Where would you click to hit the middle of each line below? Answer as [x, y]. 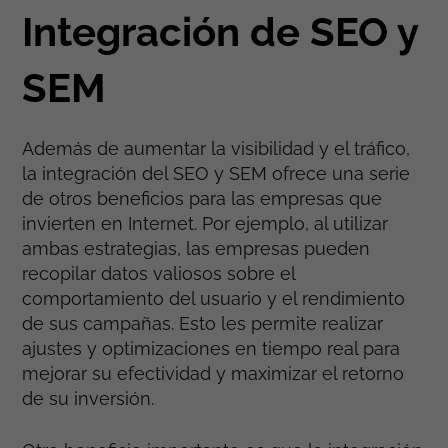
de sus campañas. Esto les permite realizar [203, 324]
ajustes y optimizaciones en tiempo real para [211, 349]
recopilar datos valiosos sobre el [159, 274]
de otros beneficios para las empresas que [202, 199]
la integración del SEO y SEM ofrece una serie [216, 174]
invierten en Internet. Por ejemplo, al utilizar [205, 224]
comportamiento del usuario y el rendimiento [214, 299]
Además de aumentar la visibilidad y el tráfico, [216, 149]
